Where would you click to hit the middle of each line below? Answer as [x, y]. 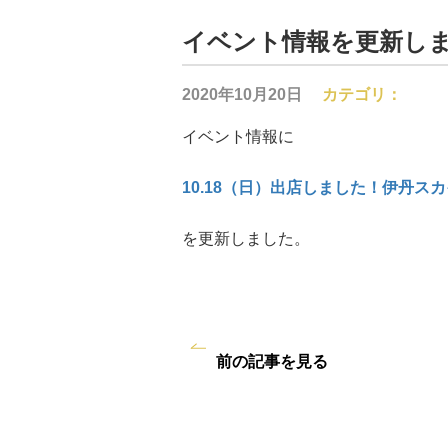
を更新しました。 [246, 238]
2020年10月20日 [242, 94]
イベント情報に [238, 136]
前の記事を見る [272, 361]
